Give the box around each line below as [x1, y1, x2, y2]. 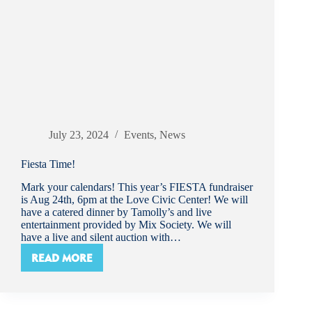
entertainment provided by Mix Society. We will [21, 219, 231, 231]
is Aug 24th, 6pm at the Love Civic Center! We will [21, 194, 248, 206]
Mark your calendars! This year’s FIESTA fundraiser [21, 181, 253, 194]
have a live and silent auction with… [21, 231, 181, 244]
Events [124, 129, 154, 141]
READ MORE [31, 251, 93, 265]
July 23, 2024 [49, 129, 109, 141]
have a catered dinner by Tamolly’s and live [21, 206, 212, 219]
